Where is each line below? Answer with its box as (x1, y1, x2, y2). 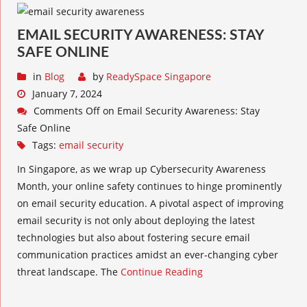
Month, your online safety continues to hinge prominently (17, 180, 282, 193)
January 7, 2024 (32, 87, 102, 100)
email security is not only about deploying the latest (17, 214, 255, 227)
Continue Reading (121, 265, 203, 278)
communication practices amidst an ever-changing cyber (17, 248, 278, 261)
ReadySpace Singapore (106, 70, 211, 83)
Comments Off (34, 104, 100, 117)
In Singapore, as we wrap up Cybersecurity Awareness (17, 162, 266, 175)
